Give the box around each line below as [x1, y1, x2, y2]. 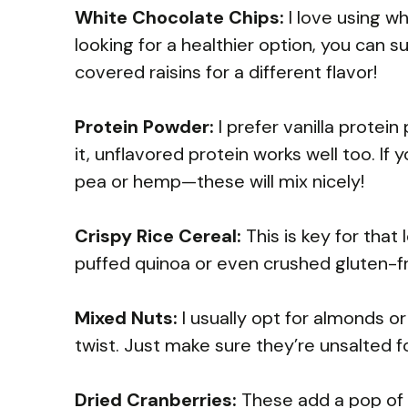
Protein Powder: [75, 114, 214, 138]
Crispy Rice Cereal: [75, 223, 241, 248]
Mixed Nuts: [75, 305, 178, 330]
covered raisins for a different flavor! [75, 59, 377, 84]
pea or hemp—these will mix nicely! [75, 168, 364, 193]
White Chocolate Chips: [75, 5, 284, 29]
